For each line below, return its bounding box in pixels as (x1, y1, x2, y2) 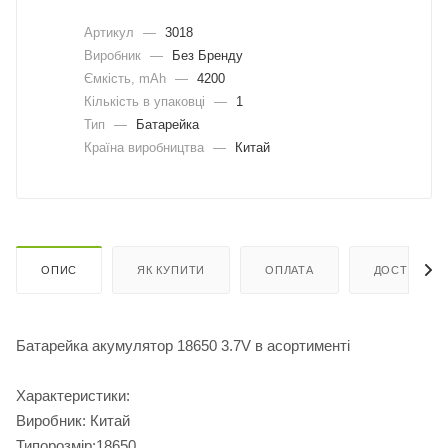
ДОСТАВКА (373, 264, 439, 277)
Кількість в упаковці (84, 93, 209, 109)
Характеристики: (16, 387, 130, 405)
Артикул (84, 24, 138, 40)
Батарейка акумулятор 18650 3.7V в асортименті (16, 337, 350, 355)
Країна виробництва (84, 139, 208, 155)
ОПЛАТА (265, 264, 314, 277)
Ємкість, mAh (84, 70, 170, 86)
